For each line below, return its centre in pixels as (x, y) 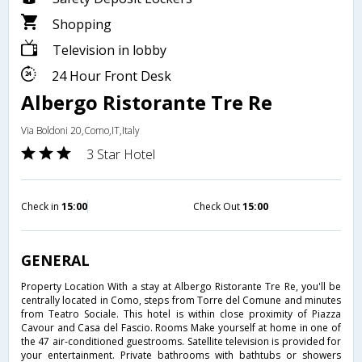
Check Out (218, 206)
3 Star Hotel (121, 154)
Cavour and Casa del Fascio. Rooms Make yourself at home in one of (181, 327)
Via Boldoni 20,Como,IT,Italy (80, 130)
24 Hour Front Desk (110, 76)
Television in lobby (108, 50)
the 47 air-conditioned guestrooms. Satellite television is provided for (181, 341)
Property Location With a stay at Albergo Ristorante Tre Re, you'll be (181, 286)
